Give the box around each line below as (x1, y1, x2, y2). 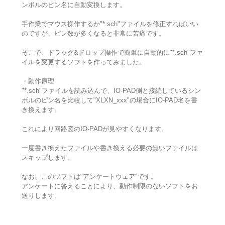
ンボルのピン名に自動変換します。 (21, 1, 126, 9)
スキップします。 (21, 154, 74, 162)
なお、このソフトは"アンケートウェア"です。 (21, 173, 157, 181)
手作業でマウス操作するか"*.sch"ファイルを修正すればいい (21, 20, 198, 28)
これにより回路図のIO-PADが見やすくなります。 (21, 125, 168, 133)
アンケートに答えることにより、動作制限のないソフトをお (21, 182, 198, 190)
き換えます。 (21, 106, 61, 114)
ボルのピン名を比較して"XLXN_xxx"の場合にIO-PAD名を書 (21, 96, 197, 104)
